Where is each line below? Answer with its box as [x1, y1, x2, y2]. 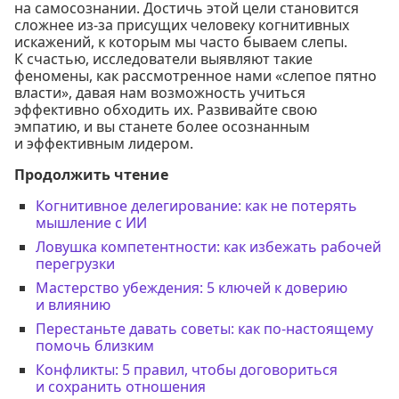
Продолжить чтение [14, 165, 168, 185]
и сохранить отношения [36, 377, 206, 397]
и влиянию [36, 295, 110, 315]
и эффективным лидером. [14, 134, 193, 154]
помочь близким [36, 336, 154, 356]
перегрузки [36, 254, 115, 274]
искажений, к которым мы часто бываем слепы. [14, 32, 347, 53]
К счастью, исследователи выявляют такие [14, 49, 313, 69]
